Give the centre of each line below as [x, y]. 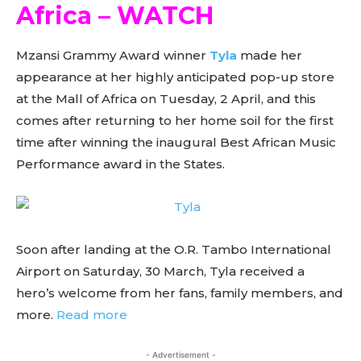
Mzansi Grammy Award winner [113, 55]
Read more [92, 315]
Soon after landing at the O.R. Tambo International [174, 249]
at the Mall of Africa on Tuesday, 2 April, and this [166, 99]
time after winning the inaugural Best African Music [176, 142]
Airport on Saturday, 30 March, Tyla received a [160, 271]
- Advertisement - [180, 355]
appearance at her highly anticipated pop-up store [175, 77]
